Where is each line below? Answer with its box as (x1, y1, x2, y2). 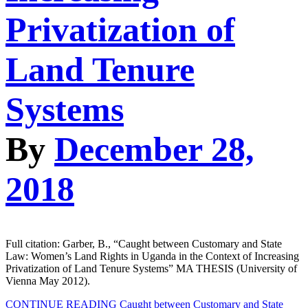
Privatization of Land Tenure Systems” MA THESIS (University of (5, 262, 297, 274)
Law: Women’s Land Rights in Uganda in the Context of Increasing (5, 250, 299, 262)
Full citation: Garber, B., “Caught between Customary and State (5, 237, 282, 250)
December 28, (54, 130, 254, 169)
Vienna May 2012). (5, 274, 90, 287)
